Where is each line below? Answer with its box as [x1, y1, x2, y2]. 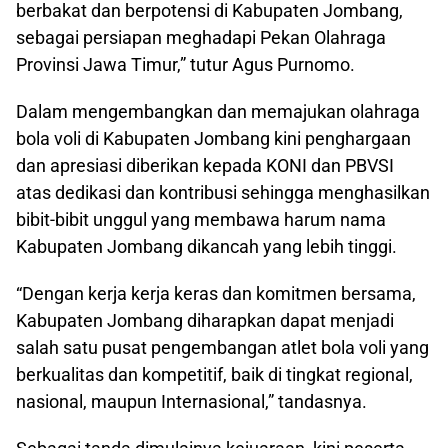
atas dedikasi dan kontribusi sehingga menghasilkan [16, 181, 430, 203]
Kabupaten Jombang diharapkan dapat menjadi [16, 309, 394, 331]
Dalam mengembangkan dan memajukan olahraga [16, 100, 420, 122]
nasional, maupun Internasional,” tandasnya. [16, 390, 367, 412]
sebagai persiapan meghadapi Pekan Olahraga [16, 26, 386, 48]
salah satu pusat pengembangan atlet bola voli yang [16, 336, 429, 358]
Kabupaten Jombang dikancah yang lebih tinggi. [16, 235, 397, 257]
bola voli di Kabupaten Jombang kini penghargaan [16, 127, 411, 149]
